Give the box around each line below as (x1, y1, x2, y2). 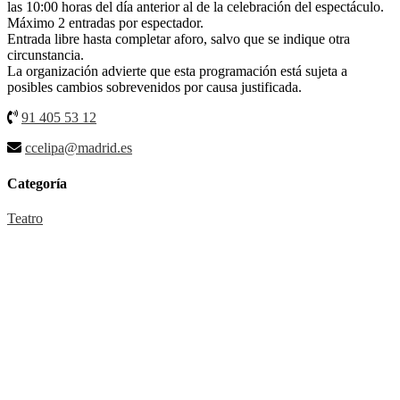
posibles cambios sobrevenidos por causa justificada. (7, 79, 302, 96)
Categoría (7, 175, 67, 191)
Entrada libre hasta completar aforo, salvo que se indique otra (7, 31, 350, 47)
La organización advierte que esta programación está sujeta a (7, 63, 347, 79)
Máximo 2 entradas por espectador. (7, 15, 204, 31)
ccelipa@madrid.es (25, 140, 132, 156)
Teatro (7, 210, 43, 226)
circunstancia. (7, 47, 84, 63)
